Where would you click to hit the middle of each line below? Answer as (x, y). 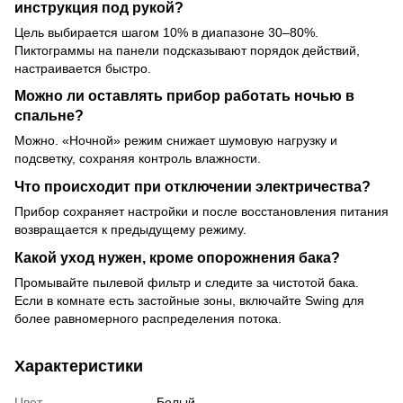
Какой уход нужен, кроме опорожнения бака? (177, 258)
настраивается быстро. (83, 68)
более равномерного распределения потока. (148, 319)
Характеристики (79, 367)
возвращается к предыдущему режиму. (130, 230)
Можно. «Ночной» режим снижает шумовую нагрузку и (176, 141)
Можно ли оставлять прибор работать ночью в (184, 96)
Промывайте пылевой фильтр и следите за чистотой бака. (187, 283)
